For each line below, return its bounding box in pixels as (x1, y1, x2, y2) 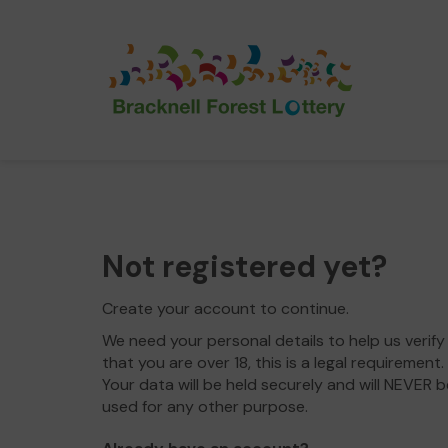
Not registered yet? (102, 247, 387, 286)
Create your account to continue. (102, 298, 349, 319)
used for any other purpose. (102, 396, 308, 417)
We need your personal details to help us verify (102, 330, 445, 351)
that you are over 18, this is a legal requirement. (102, 352, 444, 373)
